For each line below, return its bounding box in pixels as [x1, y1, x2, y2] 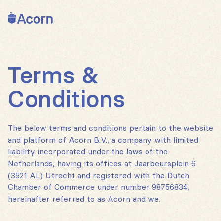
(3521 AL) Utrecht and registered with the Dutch [8, 171, 189, 180]
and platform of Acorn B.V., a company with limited [8, 135, 198, 145]
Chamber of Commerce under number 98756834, [8, 183, 189, 192]
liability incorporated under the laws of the [8, 147, 168, 156]
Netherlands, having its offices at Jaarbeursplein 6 [8, 159, 196, 168]
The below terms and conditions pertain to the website [8, 123, 213, 133]
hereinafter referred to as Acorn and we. [8, 194, 160, 204]
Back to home [7, 6, 28, 16]
